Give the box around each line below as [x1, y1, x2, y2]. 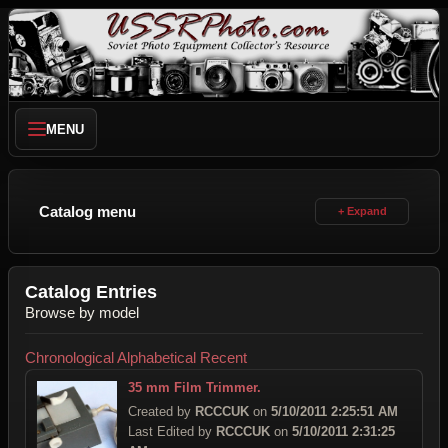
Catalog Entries [25, 282, 157, 302]
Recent [200, 349, 247, 366]
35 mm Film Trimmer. [128, 380, 261, 395]
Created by [128, 404, 195, 419]
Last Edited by [128, 424, 216, 439]
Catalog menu [39, 203, 136, 220]
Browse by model [25, 304, 139, 321]
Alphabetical [117, 349, 196, 366]
